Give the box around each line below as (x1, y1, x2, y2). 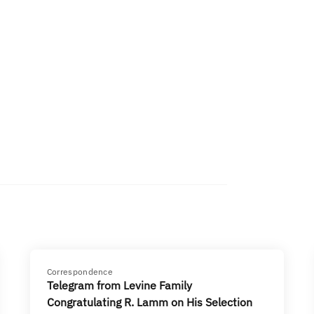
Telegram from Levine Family (46, 278, 192, 292)
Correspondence (46, 266, 114, 277)
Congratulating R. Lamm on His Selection (46, 295, 252, 309)
